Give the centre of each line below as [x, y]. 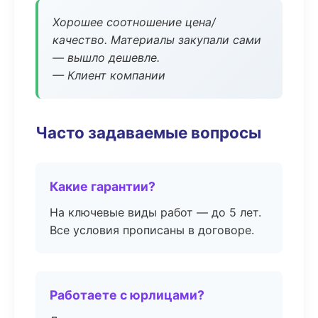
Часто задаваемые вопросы [148, 132]
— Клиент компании [109, 75]
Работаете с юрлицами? [127, 295]
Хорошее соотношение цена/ [134, 22]
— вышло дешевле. [106, 57]
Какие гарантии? [103, 186]
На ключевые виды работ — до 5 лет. [155, 212]
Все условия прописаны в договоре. [152, 230]
